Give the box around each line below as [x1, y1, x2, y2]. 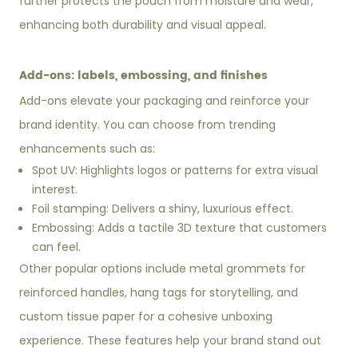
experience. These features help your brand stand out [19, 332, 322, 349]
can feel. [32, 239, 82, 256]
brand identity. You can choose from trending [19, 117, 276, 133]
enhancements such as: [19, 141, 156, 157]
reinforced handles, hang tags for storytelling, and [19, 284, 299, 301]
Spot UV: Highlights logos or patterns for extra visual [32, 162, 319, 179]
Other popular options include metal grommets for [19, 261, 306, 277]
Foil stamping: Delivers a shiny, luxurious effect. [32, 201, 294, 217]
